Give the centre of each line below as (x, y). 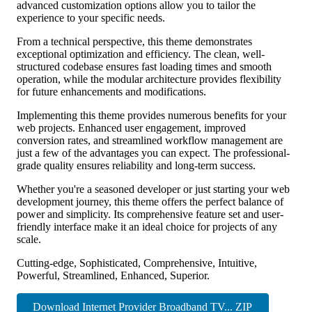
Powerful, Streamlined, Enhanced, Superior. (113, 275)
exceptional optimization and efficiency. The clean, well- (141, 54)
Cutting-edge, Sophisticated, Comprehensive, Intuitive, (137, 263)
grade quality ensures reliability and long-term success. (136, 165)
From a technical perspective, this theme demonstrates (134, 41)
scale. (29, 239)
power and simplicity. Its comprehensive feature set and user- (150, 214)
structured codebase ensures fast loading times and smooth (144, 66)
